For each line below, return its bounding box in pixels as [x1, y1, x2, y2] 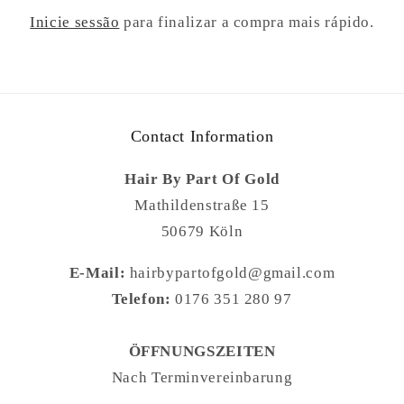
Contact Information [130, 126, 274, 145]
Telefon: [112, 289, 171, 308]
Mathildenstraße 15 [134, 196, 270, 214]
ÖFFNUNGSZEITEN [128, 342, 276, 360]
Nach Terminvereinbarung [111, 368, 293, 386]
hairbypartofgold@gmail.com [125, 263, 335, 281]
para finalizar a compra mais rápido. [119, 14, 374, 32]
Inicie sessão [30, 14, 120, 32]
